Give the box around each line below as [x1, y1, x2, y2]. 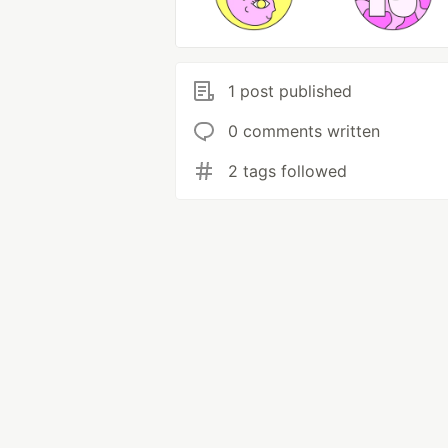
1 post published [228, 81, 352, 101]
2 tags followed [228, 161, 347, 181]
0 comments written [228, 121, 380, 141]
